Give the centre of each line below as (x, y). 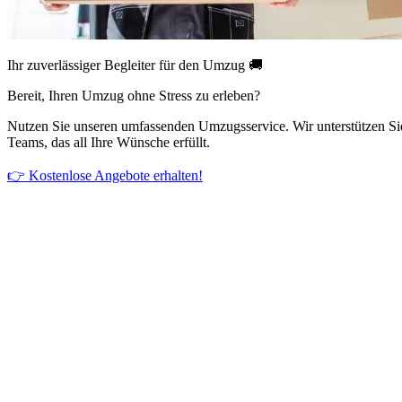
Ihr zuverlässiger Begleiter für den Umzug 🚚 (135, 65)
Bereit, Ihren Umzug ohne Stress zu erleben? (134, 95)
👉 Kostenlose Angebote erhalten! (105, 175)
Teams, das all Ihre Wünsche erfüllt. (109, 142)
